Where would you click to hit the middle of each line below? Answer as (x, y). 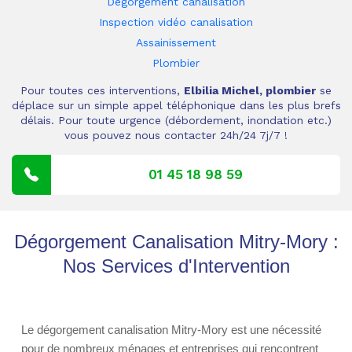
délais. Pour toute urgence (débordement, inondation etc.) (176, 120)
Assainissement (176, 42)
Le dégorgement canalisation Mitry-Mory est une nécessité (171, 330)
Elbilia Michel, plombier (250, 90)
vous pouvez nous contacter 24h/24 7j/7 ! (176, 135)
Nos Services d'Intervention (176, 266)
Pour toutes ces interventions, (102, 90)
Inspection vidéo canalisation (176, 22)
